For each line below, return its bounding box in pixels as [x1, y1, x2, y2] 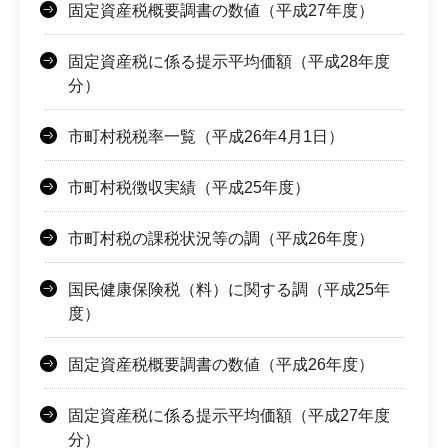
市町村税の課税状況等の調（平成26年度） [68, 230, 374, 248]
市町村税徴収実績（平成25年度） [68, 179, 310, 197]
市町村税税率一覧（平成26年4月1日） [68, 128, 344, 146]
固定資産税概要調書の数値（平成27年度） [68, 2, 374, 20]
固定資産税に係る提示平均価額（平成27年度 [68, 407, 390, 425]
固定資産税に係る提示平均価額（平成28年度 [68, 53, 390, 71]
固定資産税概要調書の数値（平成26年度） [68, 356, 374, 374]
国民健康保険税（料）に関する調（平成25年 [68, 281, 390, 299]
